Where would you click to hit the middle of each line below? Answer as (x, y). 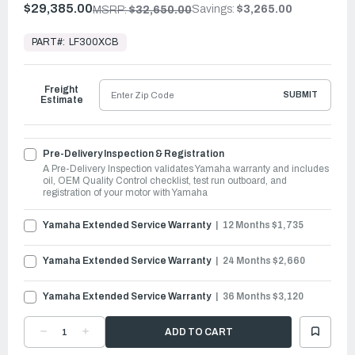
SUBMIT (300, 95)
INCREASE (110, 338)
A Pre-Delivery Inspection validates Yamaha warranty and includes (186, 168)
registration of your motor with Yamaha (125, 192)
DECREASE (70, 338)
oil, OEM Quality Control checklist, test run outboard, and (165, 180)
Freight (61, 89)
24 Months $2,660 (263, 260)
